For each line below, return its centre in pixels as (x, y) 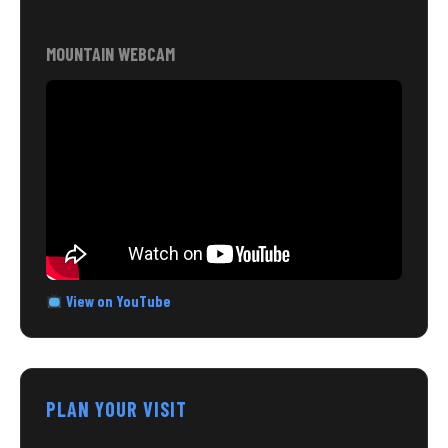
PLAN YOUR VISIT (116, 409)
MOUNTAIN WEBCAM (110, 54)
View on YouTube (117, 301)
